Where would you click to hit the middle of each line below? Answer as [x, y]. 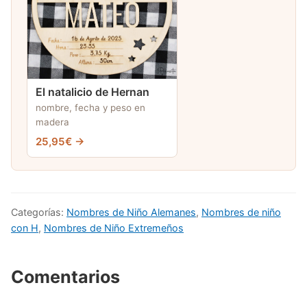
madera [52, 122]
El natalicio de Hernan [93, 93]
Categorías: [39, 212]
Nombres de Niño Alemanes [131, 212]
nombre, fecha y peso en [90, 108]
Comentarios [65, 277]
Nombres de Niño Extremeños [114, 228]
